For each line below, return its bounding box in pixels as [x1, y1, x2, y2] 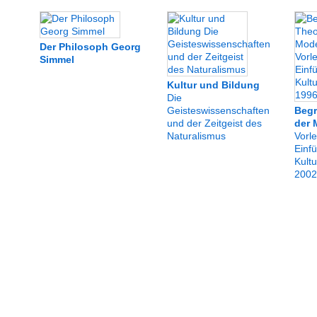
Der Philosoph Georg [39, 41, 141, 52]
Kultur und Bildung [166, 79, 260, 91]
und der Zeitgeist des [166, 117, 262, 129]
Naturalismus [166, 130, 226, 142]
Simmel [39, 54, 74, 65]
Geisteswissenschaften [166, 105, 270, 116]
